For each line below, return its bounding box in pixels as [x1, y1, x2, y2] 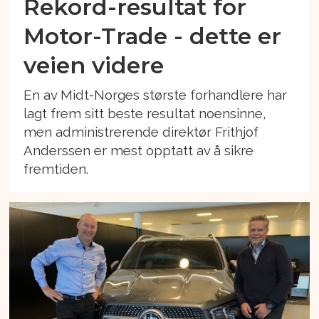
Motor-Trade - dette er [23, 21, 282, 50]
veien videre [23, 51, 164, 79]
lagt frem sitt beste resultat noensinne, [23, 105, 267, 122]
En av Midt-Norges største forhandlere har [23, 87, 288, 103]
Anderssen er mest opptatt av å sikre [23, 142, 254, 159]
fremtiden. [23, 161, 89, 177]
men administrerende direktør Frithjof [23, 124, 259, 140]
